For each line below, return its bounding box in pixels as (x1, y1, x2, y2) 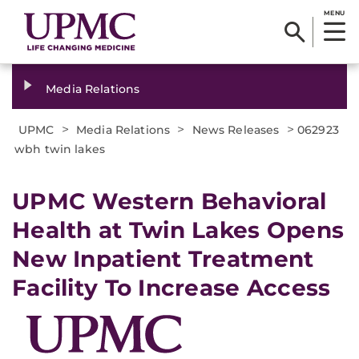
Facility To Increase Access (12, 274, 331, 301)
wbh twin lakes (14, 142, 105, 156)
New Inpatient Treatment (12, 245, 314, 272)
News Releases (192, 123, 280, 137)
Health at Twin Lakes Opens (12, 216, 345, 244)
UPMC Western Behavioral (12, 188, 327, 215)
